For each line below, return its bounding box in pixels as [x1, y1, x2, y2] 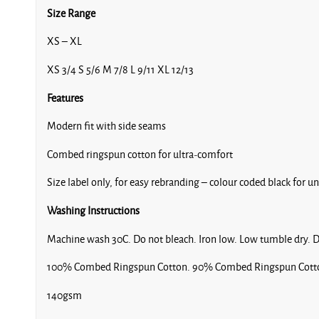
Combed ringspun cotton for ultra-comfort [47, 148, 233, 160]
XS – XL [47, 36, 82, 48]
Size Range [47, 7, 95, 19]
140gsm [47, 289, 82, 301]
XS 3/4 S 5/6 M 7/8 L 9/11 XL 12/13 [47, 63, 194, 75]
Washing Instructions [47, 204, 140, 216]
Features [47, 92, 83, 104]
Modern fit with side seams [47, 120, 166, 132]
